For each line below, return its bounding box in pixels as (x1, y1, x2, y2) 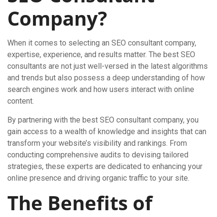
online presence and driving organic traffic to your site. (7, 173, 189, 183)
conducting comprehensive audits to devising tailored (7, 150, 188, 159)
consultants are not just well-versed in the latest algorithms (7, 62, 208, 71)
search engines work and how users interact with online (7, 85, 194, 94)
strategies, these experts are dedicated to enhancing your (7, 162, 202, 171)
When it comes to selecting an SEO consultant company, (7, 38, 196, 47)
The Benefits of (7, 189, 152, 216)
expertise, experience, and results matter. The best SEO (7, 50, 195, 59)
